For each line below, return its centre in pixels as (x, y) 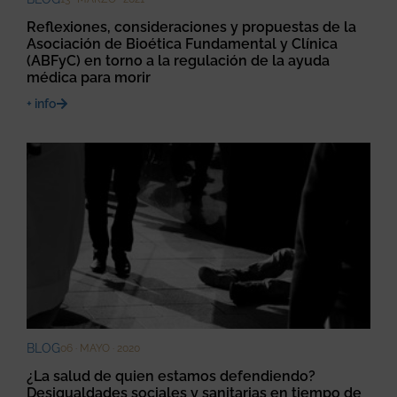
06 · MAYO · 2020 (100, 349)
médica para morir (89, 78)
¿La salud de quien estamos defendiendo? (171, 377)
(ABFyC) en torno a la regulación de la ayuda (178, 61)
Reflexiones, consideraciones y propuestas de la (191, 27)
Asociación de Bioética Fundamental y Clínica (182, 44)
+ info (41, 104)
